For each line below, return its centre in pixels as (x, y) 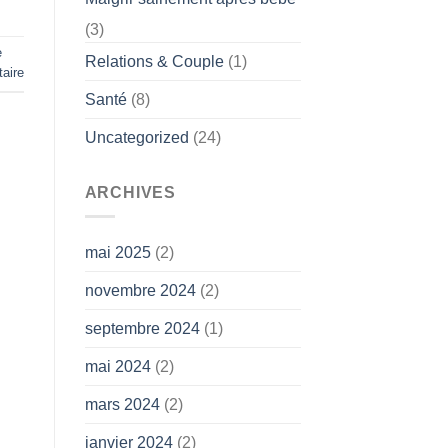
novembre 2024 (140, 291)
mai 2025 (117, 253)
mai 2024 (117, 367)
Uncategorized (136, 137)
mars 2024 (122, 405)
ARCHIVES (130, 192)
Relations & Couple (154, 61)
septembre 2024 (142, 329)
